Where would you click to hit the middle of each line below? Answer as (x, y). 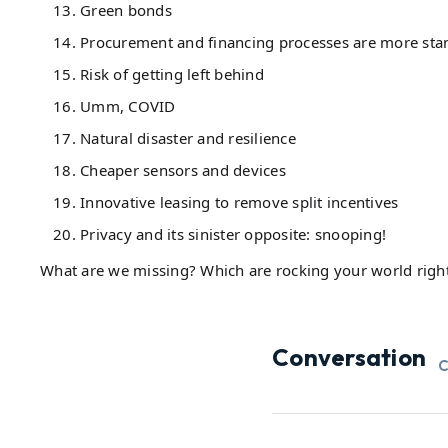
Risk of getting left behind (172, 73)
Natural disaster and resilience (188, 137)
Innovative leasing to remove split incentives (239, 201)
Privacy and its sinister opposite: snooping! (233, 233)
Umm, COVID (128, 105)
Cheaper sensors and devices (183, 169)
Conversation (349, 356)
